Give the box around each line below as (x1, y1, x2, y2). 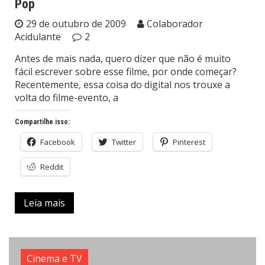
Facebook (40, 137, 75, 148)
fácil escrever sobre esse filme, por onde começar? (15, 65, 237, 79)
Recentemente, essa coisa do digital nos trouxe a (15, 78, 230, 92)
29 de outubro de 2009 (26, 17, 126, 31)
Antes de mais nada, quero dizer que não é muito (15, 52, 231, 66)
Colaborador (147, 17, 203, 31)
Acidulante (15, 30, 61, 44)
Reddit (40, 161, 63, 173)
